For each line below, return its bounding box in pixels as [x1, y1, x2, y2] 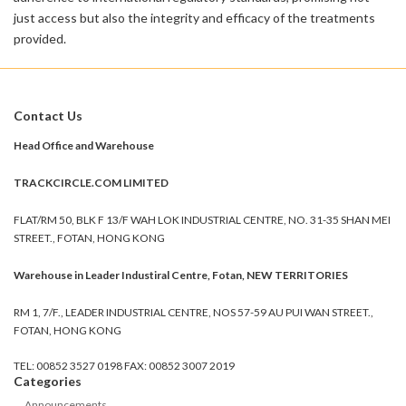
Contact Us [14, 108, 82, 124]
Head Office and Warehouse [14, 139, 154, 153]
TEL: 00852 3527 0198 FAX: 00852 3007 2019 [14, 359, 235, 373]
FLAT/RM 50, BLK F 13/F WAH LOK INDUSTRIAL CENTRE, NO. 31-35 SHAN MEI [14, 213, 391, 227]
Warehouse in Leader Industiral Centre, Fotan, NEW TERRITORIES [14, 268, 348, 283]
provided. [14, 31, 66, 47]
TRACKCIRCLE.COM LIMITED [14, 176, 169, 190]
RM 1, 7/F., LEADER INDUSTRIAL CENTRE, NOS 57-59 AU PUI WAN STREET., [14, 305, 373, 320]
